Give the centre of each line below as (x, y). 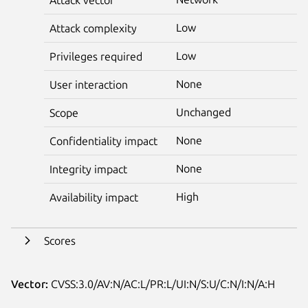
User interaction (89, 84)
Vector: (30, 284)
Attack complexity (93, 28)
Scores (60, 240)
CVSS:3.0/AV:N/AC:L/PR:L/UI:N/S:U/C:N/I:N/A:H (162, 284)
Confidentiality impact (103, 141)
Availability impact (94, 197)
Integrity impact (88, 169)
